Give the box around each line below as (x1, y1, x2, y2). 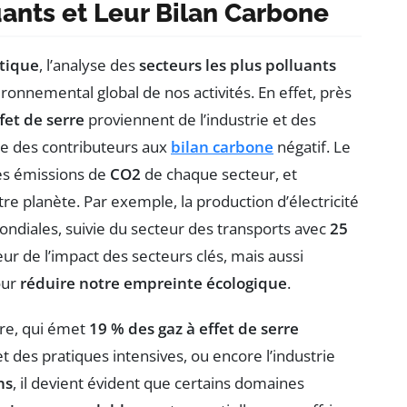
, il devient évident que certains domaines (13, 372, 304, 393)
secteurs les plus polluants (139, 54, 336, 75)
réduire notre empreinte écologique (20, 272, 287, 293)
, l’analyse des (39, 54, 139, 75)
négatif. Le (273, 135, 351, 157)
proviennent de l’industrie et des (84, 108, 316, 130)
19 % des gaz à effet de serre (89, 317, 299, 339)
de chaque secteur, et (141, 163, 297, 184)
